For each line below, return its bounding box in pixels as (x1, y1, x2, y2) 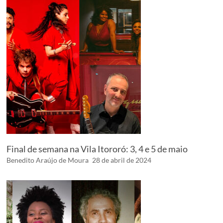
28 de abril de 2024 (92, 155, 152, 164)
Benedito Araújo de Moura (6, 155, 89, 164)
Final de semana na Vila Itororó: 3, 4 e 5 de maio (6, 143, 188, 154)
